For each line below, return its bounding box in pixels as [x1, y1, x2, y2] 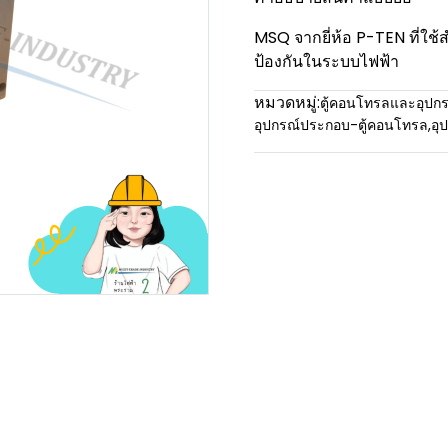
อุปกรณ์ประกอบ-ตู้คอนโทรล [254, 115, 428, 135]
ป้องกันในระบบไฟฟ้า [254, 50, 399, 73]
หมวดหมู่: [254, 91, 320, 114]
